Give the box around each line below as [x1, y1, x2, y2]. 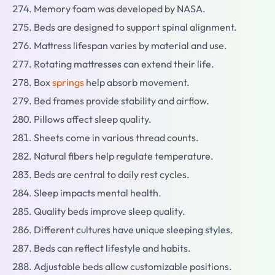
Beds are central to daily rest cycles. [34, 168, 190, 181]
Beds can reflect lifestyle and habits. [34, 242, 191, 255]
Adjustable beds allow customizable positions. [34, 260, 232, 273]
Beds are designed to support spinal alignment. [34, 21, 237, 34]
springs [52, 76, 84, 89]
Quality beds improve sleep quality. [34, 205, 185, 218]
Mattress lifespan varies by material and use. [34, 39, 227, 52]
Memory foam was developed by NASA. [34, 2, 206, 15]
